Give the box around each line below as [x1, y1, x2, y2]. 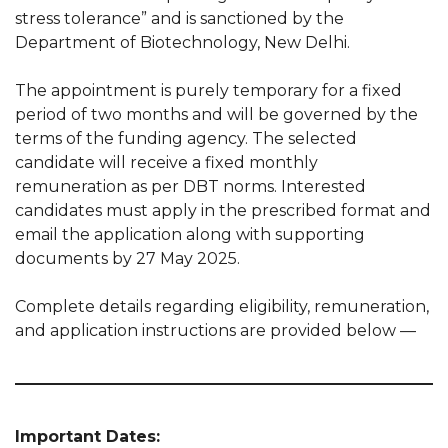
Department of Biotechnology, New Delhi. [15, 33, 350, 52]
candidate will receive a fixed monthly [15, 153, 318, 172]
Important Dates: [15, 427, 160, 446]
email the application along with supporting [15, 225, 365, 244]
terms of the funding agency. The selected [15, 129, 357, 148]
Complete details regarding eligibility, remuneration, [15, 297, 429, 316]
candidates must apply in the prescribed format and [15, 201, 431, 220]
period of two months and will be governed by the [15, 105, 418, 124]
